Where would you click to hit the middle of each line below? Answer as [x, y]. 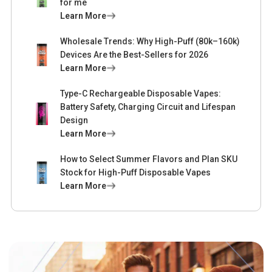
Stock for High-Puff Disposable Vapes [136, 173]
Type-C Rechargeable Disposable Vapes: [141, 94]
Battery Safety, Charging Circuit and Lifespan [148, 107]
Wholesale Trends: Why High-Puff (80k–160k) [150, 42]
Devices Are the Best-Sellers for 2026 [134, 55]
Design [74, 121]
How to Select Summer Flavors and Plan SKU [149, 159]
